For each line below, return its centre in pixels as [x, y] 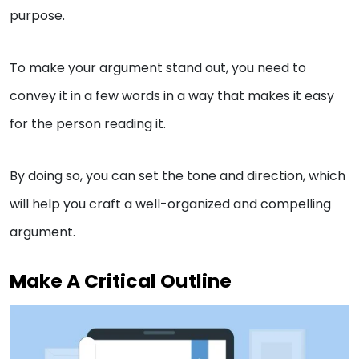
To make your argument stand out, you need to [158, 67]
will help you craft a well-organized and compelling [170, 204]
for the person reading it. [88, 123]
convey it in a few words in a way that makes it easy [172, 95]
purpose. [39, 15]
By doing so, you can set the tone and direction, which [177, 175]
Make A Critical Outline [121, 280]
